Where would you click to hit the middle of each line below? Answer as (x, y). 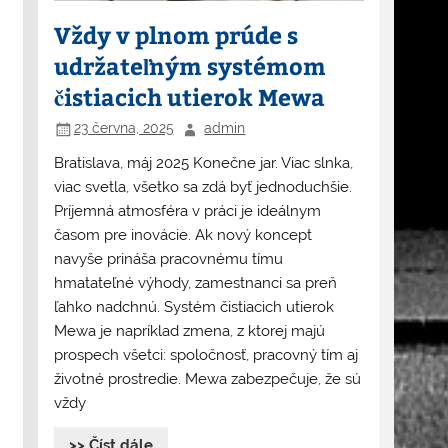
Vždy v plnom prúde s (175, 34)
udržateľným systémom (189, 65)
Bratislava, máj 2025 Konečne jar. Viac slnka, (203, 163)
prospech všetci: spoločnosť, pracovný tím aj (205, 355)
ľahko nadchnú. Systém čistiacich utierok (193, 307)
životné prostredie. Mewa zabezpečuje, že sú (207, 379)
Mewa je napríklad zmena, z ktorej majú (189, 331)
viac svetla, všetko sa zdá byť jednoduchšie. (202, 187)
